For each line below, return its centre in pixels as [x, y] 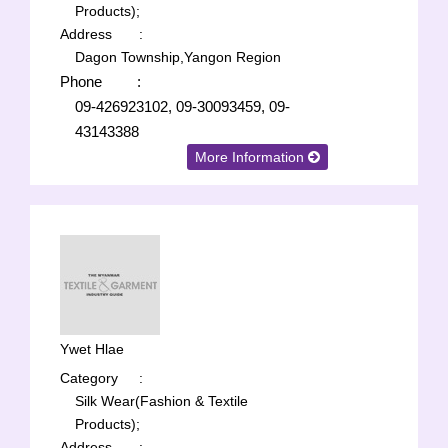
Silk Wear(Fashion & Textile [161, 401]
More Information [252, 157]
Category [89, 378]
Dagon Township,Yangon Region [178, 57]
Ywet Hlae [92, 349]
